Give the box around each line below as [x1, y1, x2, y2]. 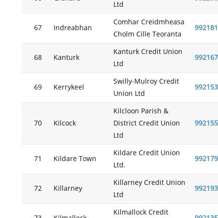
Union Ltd [113, 90, 145, 98]
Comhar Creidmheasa [113, 18, 184, 26]
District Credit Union [113, 119, 180, 127]
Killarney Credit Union [113, 179, 185, 187]
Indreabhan [53, 24, 92, 32]
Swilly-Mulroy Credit [113, 77, 179, 86]
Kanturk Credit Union [113, 48, 182, 56]
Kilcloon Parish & [113, 107, 168, 115]
